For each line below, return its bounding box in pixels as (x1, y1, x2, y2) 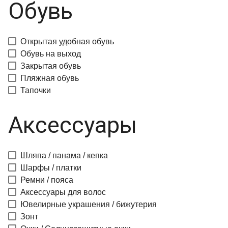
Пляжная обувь (20, 74, 79, 82)
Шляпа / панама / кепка (20, 151, 108, 160)
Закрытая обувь (20, 62, 81, 70)
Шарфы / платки (20, 163, 81, 172)
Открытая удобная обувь (20, 37, 114, 46)
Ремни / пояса (20, 176, 73, 184)
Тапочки (20, 86, 51, 95)
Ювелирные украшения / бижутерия (20, 200, 157, 209)
